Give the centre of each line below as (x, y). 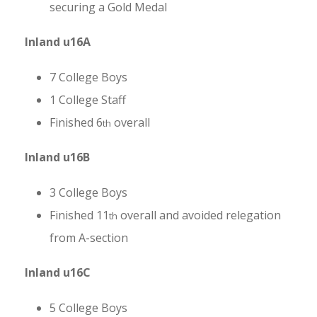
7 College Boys (88, 77)
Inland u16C (58, 272)
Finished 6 (76, 122)
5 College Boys (88, 307)
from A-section (89, 237)
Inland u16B (57, 157)
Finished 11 (79, 215)
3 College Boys (88, 192)
